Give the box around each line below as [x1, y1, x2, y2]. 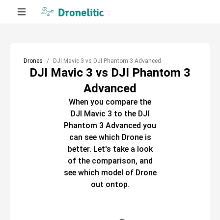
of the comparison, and [67, 156, 153, 165]
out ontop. [90, 180, 130, 189]
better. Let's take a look [67, 144, 153, 154]
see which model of [63, 168, 134, 177]
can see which [69, 133, 120, 142]
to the [112, 109, 136, 118]
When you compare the [69, 97, 151, 107]
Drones [24, 57, 43, 64]
